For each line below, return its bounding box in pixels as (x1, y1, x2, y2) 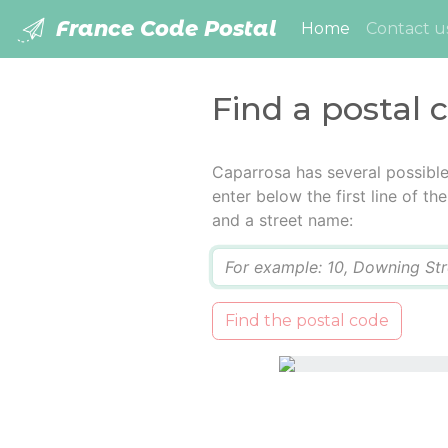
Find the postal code (224, 311, 389, 331)
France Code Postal (50, 16, 277, 41)
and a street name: (211, 210, 353, 231)
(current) (349, 18, 423, 38)
